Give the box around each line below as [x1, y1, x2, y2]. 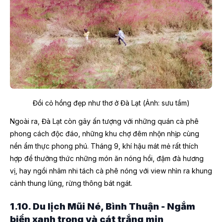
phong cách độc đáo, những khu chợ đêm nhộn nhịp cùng [10, 129, 199, 138]
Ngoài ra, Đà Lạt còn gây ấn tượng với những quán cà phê [10, 117, 199, 126]
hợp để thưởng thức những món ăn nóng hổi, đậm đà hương [10, 154, 204, 163]
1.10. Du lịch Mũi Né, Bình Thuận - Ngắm [10, 200, 195, 212]
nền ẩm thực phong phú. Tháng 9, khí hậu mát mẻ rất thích [10, 142, 198, 151]
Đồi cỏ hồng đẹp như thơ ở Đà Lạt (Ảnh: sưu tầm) [32, 99, 190, 108]
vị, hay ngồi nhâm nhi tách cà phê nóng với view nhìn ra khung [10, 166, 212, 175]
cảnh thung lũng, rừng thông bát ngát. [10, 179, 132, 188]
